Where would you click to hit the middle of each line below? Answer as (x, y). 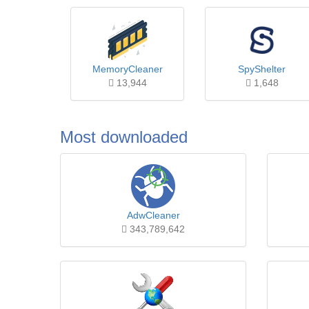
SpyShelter (262, 69)
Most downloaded (124, 137)
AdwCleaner (153, 215)
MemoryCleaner (127, 69)
